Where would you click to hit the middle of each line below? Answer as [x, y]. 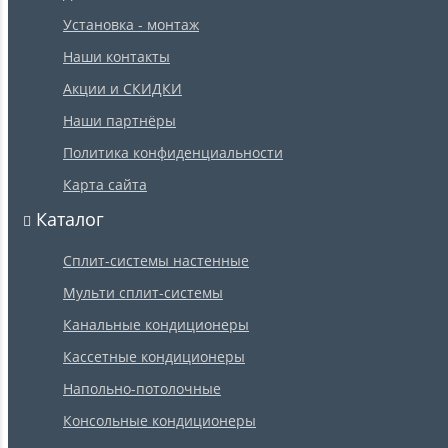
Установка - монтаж [131, 25]
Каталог [67, 219]
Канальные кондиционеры [156, 325]
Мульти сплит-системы [143, 293]
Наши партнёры [119, 121]
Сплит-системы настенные [156, 261]
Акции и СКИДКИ [122, 89]
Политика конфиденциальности [173, 153]
